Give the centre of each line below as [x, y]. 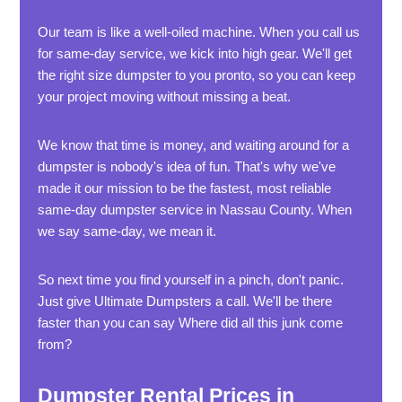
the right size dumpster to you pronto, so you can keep [197, 75]
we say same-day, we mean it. [127, 231]
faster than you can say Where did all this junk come [191, 323]
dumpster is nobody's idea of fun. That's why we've [187, 166]
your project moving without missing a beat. [165, 96]
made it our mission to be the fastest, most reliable [185, 188]
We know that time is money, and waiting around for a [194, 145]
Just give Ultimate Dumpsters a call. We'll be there [185, 301]
